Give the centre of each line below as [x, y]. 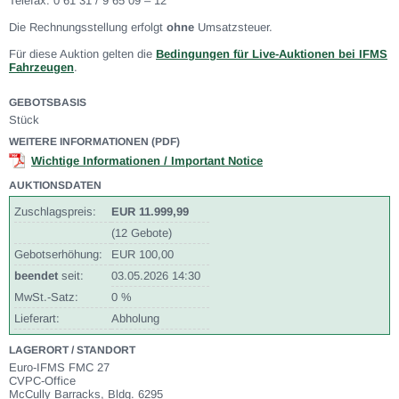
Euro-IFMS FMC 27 [59, 367]
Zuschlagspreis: [55, 212]
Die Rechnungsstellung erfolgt [88, 27]
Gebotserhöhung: [58, 254]
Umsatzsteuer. [233, 27]
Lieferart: [37, 318]
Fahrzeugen [41, 67]
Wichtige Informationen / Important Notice [147, 161]
